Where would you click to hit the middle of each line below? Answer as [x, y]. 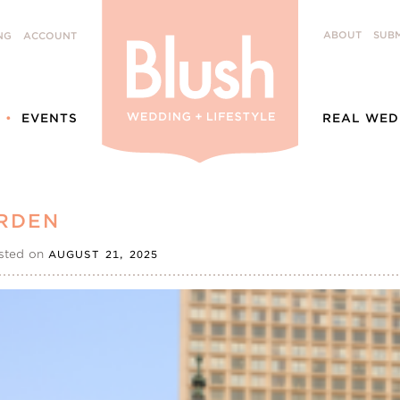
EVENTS [50, 118]
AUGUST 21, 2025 [104, 254]
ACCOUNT [50, 36]
